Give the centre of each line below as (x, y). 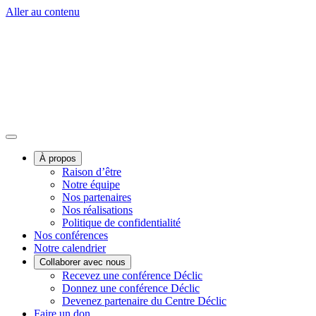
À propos (58, 158)
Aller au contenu (43, 12)
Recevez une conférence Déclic (132, 275)
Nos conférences (71, 235)
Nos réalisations (97, 210)
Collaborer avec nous (83, 262)
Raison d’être (92, 172)
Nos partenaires (97, 197)
